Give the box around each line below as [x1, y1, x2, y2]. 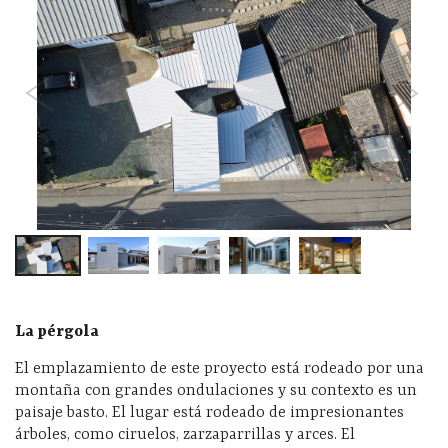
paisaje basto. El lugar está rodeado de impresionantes [15, 403, 404, 422]
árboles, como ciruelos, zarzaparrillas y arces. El [15, 425, 355, 444]
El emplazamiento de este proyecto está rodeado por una [15, 359, 424, 378]
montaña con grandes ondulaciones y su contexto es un [15, 381, 417, 400]
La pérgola [15, 322, 99, 341]
